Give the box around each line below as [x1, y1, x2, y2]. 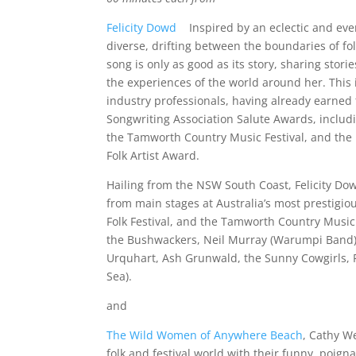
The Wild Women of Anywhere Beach [106, 327, 304, 342]
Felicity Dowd [106, 19, 180, 35]
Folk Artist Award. [106, 147, 200, 163]
